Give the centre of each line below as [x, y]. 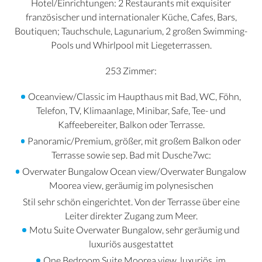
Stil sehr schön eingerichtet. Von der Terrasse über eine [131, 202]
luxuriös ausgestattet [131, 244]
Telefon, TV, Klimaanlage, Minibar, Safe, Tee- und [131, 111]
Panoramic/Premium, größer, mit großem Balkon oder [135, 141]
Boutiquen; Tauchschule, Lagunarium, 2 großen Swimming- [131, 31]
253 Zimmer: [131, 71]
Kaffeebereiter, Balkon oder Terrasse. [131, 125]
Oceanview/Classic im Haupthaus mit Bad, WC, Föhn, [134, 96]
